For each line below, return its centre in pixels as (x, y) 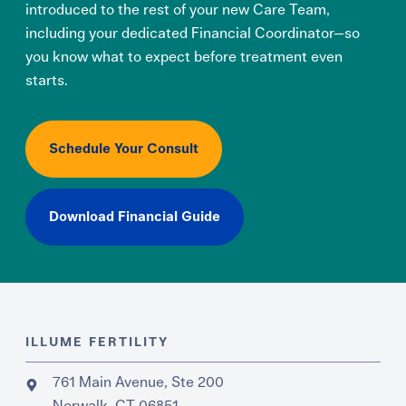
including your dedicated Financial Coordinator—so (193, 33)
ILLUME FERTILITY (97, 342)
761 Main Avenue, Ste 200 (139, 382)
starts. (47, 80)
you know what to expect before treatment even (184, 57)
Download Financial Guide (135, 217)
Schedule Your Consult (124, 149)
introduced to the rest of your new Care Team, (178, 10)
